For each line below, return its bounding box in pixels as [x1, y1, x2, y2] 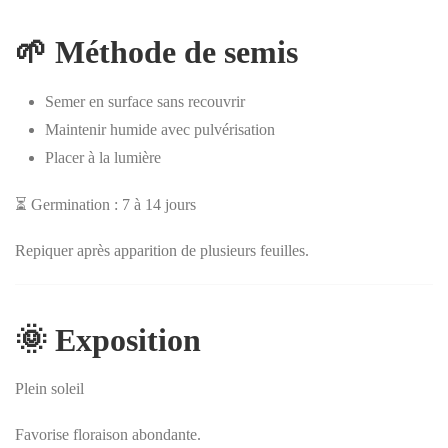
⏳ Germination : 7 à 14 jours [15, 195, 196, 213]
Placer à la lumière [45, 148, 161, 166]
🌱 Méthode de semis [15, 33, 298, 70]
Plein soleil [15, 379, 84, 397]
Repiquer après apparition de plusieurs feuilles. [15, 241, 309, 259]
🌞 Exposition [15, 321, 201, 358]
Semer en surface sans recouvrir [45, 92, 245, 110]
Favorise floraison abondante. [15, 425, 201, 443]
